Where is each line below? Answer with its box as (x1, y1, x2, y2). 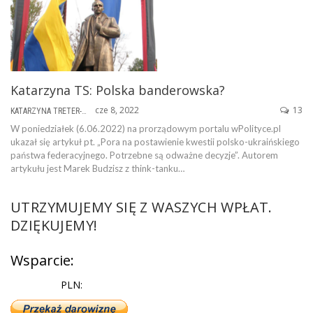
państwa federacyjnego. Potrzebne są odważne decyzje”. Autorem (10, 150, 278, 161)
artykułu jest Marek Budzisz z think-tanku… (10, 163, 184, 175)
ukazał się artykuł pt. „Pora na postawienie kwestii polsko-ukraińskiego (10, 136, 300, 148)
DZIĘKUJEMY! (10, 216, 98, 235)
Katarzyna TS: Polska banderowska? (10, 82, 225, 99)
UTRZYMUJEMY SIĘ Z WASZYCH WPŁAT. (10, 198, 272, 217)
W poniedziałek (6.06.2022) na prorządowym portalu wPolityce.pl (10, 123, 281, 135)
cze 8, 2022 (95, 104, 139, 117)
